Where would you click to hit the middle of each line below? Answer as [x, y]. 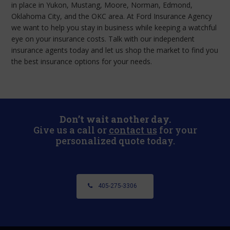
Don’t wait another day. [115, 119]
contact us [133, 130]
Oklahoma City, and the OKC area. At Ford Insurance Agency [112, 16]
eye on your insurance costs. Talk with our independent [103, 39]
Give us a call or [71, 130]
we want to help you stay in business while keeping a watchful [114, 27]
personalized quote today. [115, 140]
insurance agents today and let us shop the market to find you [115, 50]
